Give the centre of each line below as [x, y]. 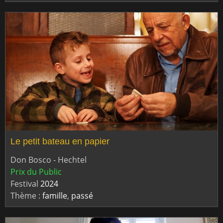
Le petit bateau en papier [60, 142]
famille [55, 195]
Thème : [26, 195]
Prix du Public [36, 171]
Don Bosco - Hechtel [49, 160]
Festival [25, 183]
